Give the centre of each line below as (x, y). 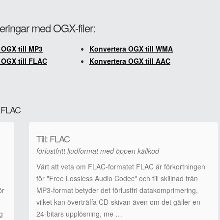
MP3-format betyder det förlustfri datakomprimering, (117, 190)
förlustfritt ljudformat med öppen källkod (98, 151)
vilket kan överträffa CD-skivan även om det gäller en (118, 202)
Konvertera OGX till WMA (131, 49)
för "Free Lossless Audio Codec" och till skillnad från (117, 178)
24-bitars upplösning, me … (79, 214)
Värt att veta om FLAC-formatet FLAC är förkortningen (121, 166)
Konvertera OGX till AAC (130, 61)
